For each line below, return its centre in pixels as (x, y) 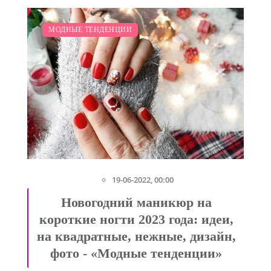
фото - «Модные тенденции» (136, 253)
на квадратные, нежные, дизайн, (136, 237)
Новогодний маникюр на (136, 203)
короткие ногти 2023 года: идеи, (136, 220)
